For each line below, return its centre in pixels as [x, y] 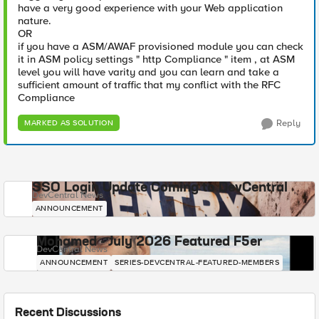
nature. [36, 21]
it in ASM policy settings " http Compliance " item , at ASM [156, 59]
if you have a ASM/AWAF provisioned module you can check [161, 46]
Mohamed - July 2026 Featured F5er [149, 242]
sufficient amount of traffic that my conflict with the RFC [149, 85]
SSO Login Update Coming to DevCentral [159, 188]
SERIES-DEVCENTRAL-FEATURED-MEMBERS [197, 262]
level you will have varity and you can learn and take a [148, 72]
